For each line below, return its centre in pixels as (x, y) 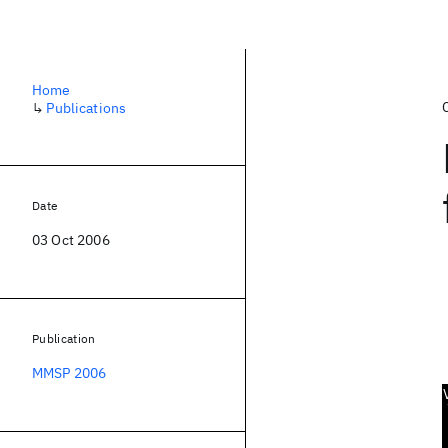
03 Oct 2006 (71, 240)
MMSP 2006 (69, 373)
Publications (86, 108)
